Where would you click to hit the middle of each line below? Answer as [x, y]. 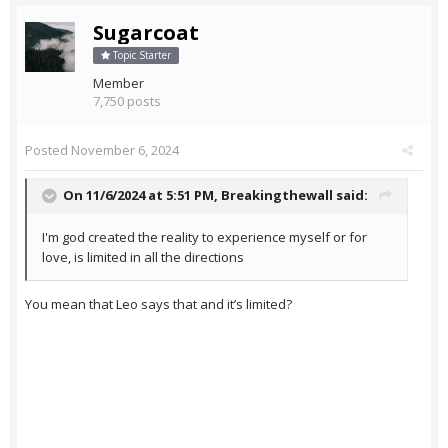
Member [118, 83]
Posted [48, 150]
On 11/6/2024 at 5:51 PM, [142, 195]
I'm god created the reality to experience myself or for [204, 237]
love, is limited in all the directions [144, 257]
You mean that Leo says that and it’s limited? [158, 304]
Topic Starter [140, 55]
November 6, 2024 [125, 150]
